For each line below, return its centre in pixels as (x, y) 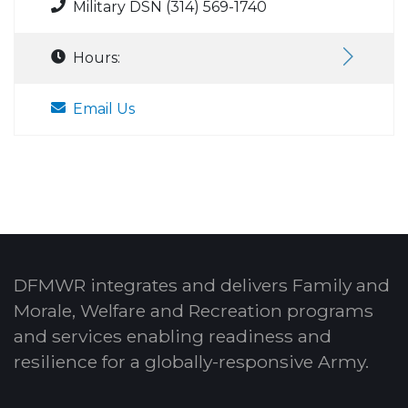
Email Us (104, 109)
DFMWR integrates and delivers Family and (202, 286)
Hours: (97, 58)
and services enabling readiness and (173, 337)
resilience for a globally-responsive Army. (191, 362)
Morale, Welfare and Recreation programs (194, 311)
